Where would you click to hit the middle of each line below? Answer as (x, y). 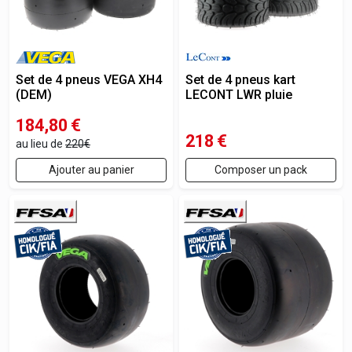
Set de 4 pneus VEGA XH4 (89, 80)
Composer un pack (261, 170)
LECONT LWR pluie (239, 95)
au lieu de (40, 144)
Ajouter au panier (91, 170)
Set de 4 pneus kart (240, 80)
